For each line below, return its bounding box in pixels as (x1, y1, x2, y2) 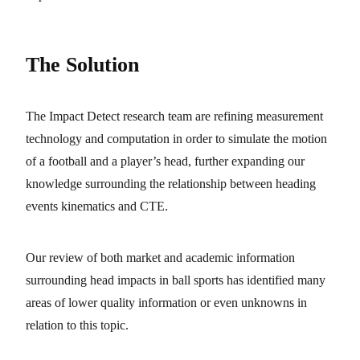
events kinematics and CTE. (26, 199, 168, 214)
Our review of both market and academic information (26, 251, 295, 265)
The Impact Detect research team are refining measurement (26, 109, 323, 124)
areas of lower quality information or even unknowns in (26, 296, 307, 310)
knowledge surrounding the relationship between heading (26, 177, 316, 191)
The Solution (26, 52, 139, 76)
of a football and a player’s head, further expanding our (26, 154, 305, 169)
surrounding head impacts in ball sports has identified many (26, 273, 325, 288)
